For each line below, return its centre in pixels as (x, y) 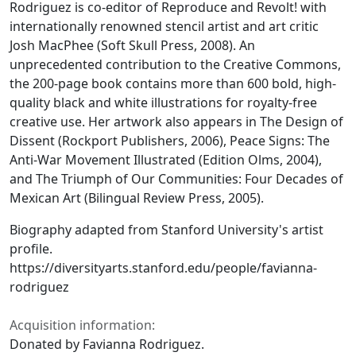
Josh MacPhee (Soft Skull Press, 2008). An (132, 46)
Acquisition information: (82, 325)
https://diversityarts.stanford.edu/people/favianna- (163, 268)
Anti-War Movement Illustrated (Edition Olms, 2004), (166, 160)
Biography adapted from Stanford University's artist (166, 230)
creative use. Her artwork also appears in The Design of (176, 122)
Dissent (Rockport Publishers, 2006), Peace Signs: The (170, 141)
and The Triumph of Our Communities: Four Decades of (176, 179)
